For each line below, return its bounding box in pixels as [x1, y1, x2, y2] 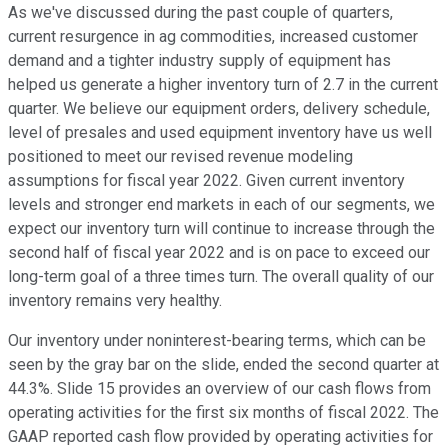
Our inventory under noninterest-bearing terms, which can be [8, 331, 426, 351]
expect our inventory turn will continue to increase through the [8, 219, 435, 239]
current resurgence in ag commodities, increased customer [8, 27, 418, 47]
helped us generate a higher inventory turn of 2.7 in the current [8, 75, 438, 95]
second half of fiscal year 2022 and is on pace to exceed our [8, 243, 430, 263]
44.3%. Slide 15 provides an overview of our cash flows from [8, 379, 431, 399]
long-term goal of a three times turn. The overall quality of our [8, 267, 434, 287]
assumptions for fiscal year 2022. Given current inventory [8, 171, 405, 191]
